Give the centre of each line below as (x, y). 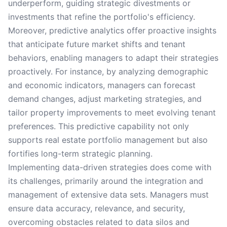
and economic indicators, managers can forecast (102, 85)
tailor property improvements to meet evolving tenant (112, 112)
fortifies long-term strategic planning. (80, 154)
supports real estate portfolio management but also (108, 140)
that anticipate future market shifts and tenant (97, 44)
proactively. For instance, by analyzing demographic (108, 71)
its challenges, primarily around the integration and (106, 181)
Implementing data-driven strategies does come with (110, 167)
